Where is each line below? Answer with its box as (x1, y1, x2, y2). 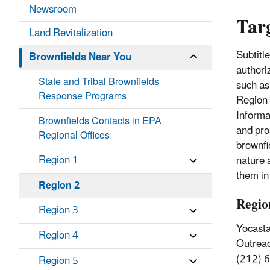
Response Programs (39, 86, 127, 107)
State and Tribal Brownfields (39, 72, 159, 93)
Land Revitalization (29, 22, 113, 45)
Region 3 (39, 199, 78, 222)
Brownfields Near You (29, 46, 131, 69)
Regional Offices (39, 125, 110, 146)
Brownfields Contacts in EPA (39, 111, 162, 132)
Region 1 (39, 149, 78, 172)
